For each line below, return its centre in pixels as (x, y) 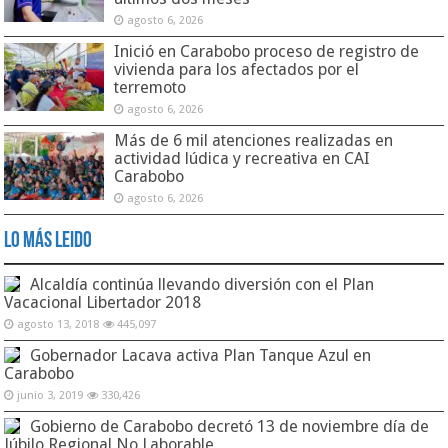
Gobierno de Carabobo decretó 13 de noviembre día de (230, 426)
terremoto (150, 87)
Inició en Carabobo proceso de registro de (267, 51)
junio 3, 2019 (50, 395)
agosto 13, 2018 (58, 324)
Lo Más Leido (48, 241)
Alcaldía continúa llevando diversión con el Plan (202, 284)
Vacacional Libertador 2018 (103, 302)
